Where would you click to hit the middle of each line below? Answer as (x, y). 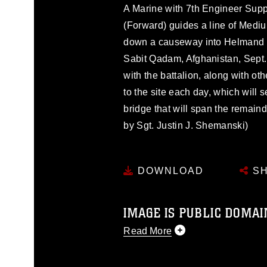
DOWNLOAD (169, 170)
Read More (148, 231)
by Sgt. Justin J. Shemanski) (186, 125)
